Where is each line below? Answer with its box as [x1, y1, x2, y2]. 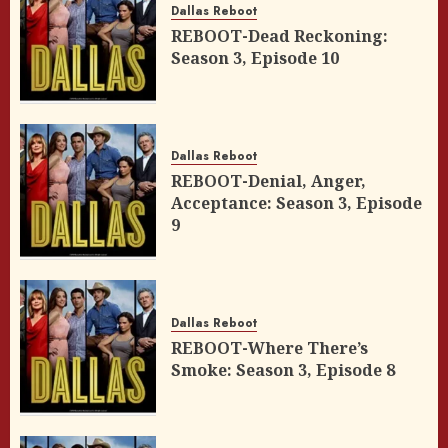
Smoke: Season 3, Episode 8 [171, 358, 395, 381]
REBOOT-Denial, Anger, [171, 169, 366, 192]
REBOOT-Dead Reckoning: [171, 24, 388, 47]
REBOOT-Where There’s [171, 336, 368, 359]
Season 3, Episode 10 [171, 46, 339, 69]
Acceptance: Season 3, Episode [171, 191, 422, 214]
